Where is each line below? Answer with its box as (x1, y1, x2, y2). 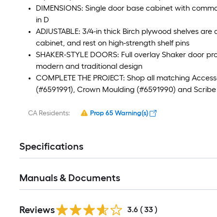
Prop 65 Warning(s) (90, 108, 148, 117)
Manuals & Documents (19, 171, 120, 184)
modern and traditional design (36, 61, 142, 71)
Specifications (19, 140, 83, 152)
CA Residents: (28, 108, 70, 117)
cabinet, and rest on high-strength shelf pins (36, 38, 189, 47)
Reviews (19, 203, 55, 216)
